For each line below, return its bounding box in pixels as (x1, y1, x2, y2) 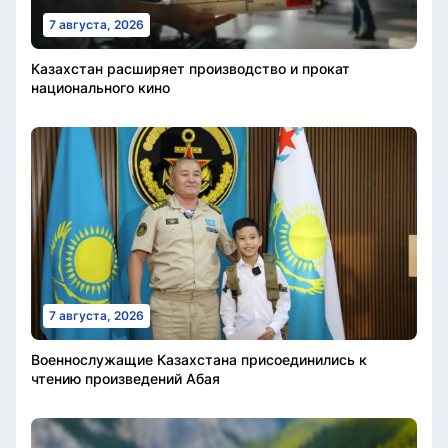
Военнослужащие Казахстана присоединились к (31, 350, 367, 368)
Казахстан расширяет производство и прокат (31, 60, 350, 78)
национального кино (31, 79, 170, 97)
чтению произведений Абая (31, 369, 220, 387)
